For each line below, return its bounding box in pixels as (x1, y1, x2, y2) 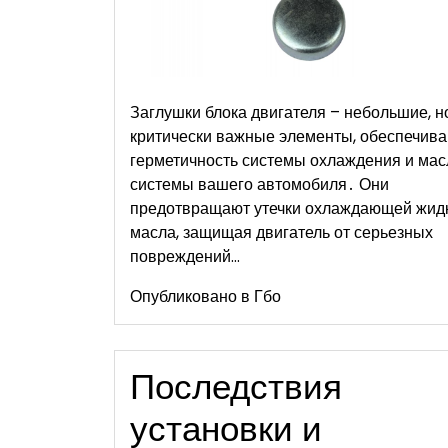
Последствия (130, 361, 342, 411)
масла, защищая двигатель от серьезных (130, 220, 433, 244)
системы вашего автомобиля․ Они (130, 172, 389, 196)
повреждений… (130, 244, 240, 268)
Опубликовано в (130, 284, 254, 308)
